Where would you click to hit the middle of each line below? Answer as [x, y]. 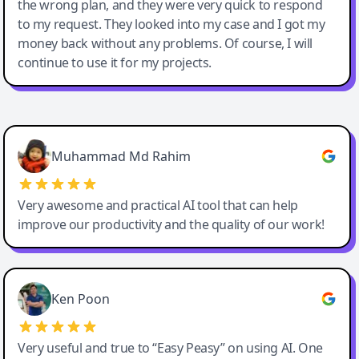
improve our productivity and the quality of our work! [171, 225]
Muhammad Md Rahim [121, 157]
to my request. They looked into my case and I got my [171, 24]
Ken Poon [81, 299]
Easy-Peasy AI [67, 133]
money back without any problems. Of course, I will [165, 44]
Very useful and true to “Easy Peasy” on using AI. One [170, 348]
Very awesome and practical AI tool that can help [158, 206]
